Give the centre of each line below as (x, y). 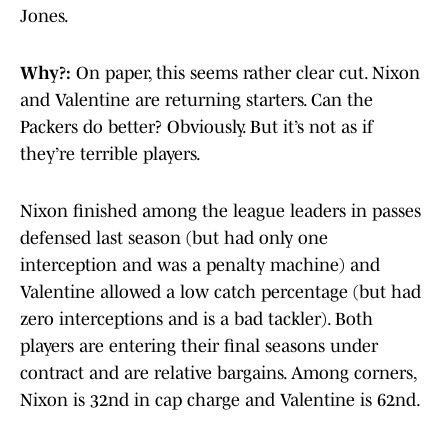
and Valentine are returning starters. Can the (196, 100)
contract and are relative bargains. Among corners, (218, 373)
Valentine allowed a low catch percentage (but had (220, 292)
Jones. (44, 16)
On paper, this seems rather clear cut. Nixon (248, 73)
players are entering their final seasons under (199, 346)
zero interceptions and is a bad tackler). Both (196, 319)
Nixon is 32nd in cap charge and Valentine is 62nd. (220, 400)
